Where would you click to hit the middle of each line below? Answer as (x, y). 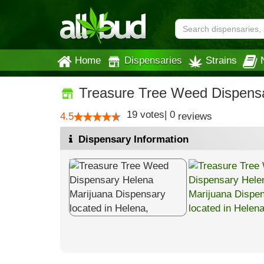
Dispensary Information (132, 139)
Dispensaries (153, 60)
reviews (194, 116)
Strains (221, 60)
